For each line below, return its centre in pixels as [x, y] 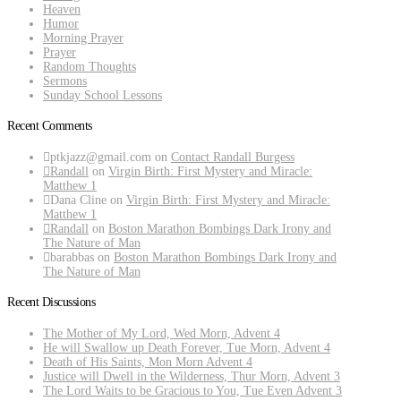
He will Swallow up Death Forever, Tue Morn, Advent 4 [187, 347]
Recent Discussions [51, 303]
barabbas [72, 257]
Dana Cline [78, 200]
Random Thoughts [90, 66]
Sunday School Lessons [102, 95]
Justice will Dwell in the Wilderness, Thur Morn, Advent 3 [192, 376]
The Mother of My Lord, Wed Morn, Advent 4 [162, 333]
